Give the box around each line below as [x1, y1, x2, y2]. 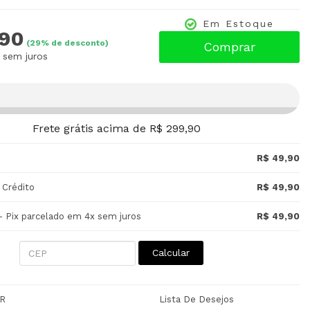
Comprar [203, 39, 255, 54]
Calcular [152, 247, 190, 258]
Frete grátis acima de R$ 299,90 [32, 122, 201, 135]
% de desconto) [41, 38, 109, 48]
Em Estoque [202, 18, 274, 29]
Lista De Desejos [158, 294, 234, 304]
